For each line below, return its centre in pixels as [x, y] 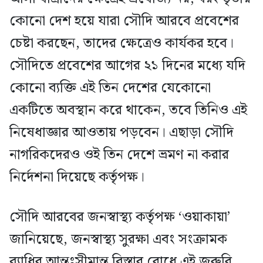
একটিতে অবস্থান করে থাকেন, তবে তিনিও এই [128, 110]
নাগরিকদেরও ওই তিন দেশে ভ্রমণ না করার [119, 155]
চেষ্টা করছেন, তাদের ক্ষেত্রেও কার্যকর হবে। [122, 43]
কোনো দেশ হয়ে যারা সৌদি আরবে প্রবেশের [124, 21]
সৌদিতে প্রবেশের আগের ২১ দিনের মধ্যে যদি [127, 65]
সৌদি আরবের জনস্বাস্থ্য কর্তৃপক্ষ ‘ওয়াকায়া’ [120, 217]
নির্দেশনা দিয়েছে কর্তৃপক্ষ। [77, 177]
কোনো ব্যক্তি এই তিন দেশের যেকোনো [110, 88]
